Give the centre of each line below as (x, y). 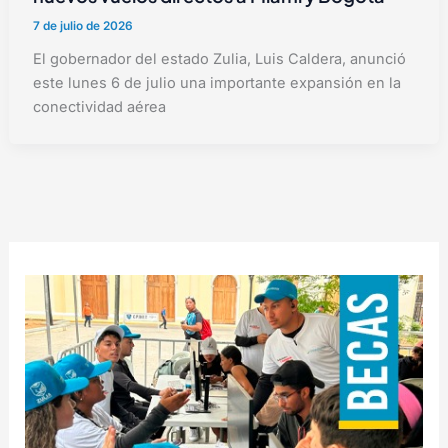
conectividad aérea (100, 107)
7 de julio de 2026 (83, 26)
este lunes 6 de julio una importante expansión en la (217, 83)
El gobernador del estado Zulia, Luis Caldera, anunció (220, 59)
